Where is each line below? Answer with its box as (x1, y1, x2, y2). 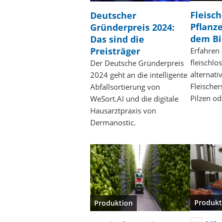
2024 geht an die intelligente (90, 70, 187, 80)
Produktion (94, 198, 133, 208)
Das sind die (90, 33, 144, 46)
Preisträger (90, 45, 140, 57)
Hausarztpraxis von (90, 106, 156, 116)
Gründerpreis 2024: (90, 21, 174, 34)
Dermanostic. (90, 117, 136, 128)
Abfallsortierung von (90, 82, 160, 92)
